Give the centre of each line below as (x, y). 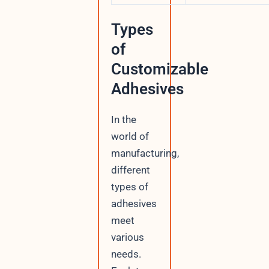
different (130, 170)
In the (123, 120)
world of (130, 137)
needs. (126, 254)
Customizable (159, 69)
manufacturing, (145, 153)
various (127, 237)
